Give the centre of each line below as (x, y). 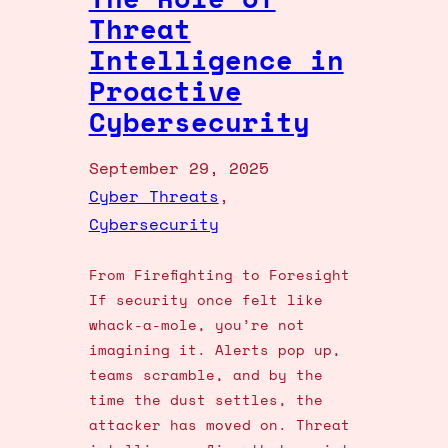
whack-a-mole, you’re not (196, 325)
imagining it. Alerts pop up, (214, 350)
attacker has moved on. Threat (219, 425)
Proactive (165, 91)
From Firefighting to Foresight (219, 275)
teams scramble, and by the (205, 375)
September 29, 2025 (178, 168)
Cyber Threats (153, 196)
